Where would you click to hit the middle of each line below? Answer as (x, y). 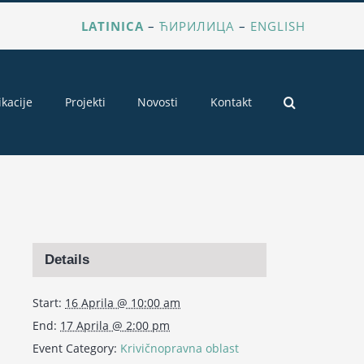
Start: (47, 303)
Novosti (158, 102)
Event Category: (75, 348)
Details (67, 260)
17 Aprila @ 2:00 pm (115, 325)
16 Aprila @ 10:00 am (123, 303)
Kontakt (231, 102)
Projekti (85, 102)
